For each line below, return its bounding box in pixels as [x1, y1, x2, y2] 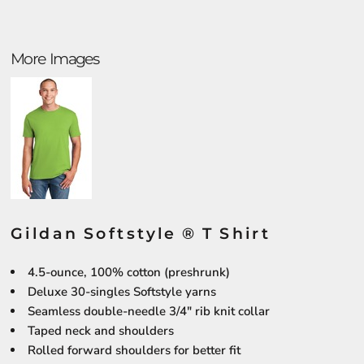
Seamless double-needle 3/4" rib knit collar [28, 303, 270, 319]
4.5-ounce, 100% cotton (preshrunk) [28, 264, 230, 280]
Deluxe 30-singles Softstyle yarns [28, 284, 216, 300]
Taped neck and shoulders [28, 323, 174, 339]
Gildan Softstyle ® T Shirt [11, 224, 271, 243]
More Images [11, 50, 98, 68]
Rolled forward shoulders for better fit [28, 342, 240, 358]
